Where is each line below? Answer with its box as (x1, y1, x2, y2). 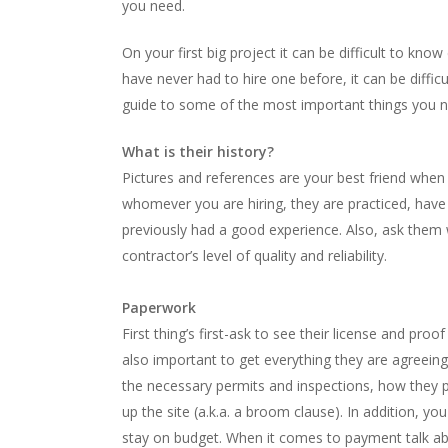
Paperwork (122, 298, 196, 317)
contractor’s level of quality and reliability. (122, 246, 387, 265)
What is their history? (122, 142, 274, 161)
